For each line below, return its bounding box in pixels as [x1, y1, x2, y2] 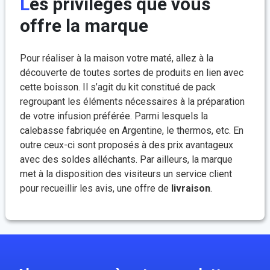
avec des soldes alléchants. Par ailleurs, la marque [20, 154, 233, 166]
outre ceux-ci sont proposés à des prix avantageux [20, 139, 233, 151]
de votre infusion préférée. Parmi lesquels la [20, 110, 208, 122]
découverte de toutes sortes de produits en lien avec [20, 67, 243, 79]
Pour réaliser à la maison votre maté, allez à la [20, 52, 213, 64]
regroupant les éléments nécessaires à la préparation [20, 96, 245, 108]
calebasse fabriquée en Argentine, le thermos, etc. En [20, 125, 243, 137]
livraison [171, 183, 210, 195]
